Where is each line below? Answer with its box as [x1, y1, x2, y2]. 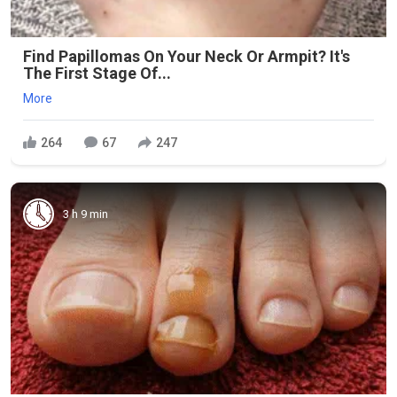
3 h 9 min [63, 206, 108, 221]
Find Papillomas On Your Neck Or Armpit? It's [23, 47, 350, 66]
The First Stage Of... [23, 64, 171, 82]
